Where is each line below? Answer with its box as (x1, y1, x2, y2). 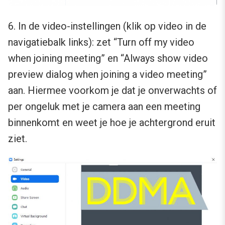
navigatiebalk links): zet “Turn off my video (8, 36, 194, 48)
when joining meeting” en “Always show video (8, 52, 208, 64)
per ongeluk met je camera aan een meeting (8, 100, 200, 113)
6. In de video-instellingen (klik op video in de (8, 20, 206, 32)
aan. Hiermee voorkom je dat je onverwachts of (8, 84, 217, 96)
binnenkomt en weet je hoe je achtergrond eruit (8, 116, 215, 129)
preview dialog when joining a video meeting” (8, 68, 207, 80)
